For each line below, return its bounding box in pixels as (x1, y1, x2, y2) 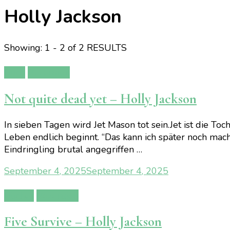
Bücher (4, 189, 34, 202)
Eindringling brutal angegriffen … (4, 143, 142, 156)
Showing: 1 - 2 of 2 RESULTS (4, 42, 127, 54)
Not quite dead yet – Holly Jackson (4, 90, 197, 107)
